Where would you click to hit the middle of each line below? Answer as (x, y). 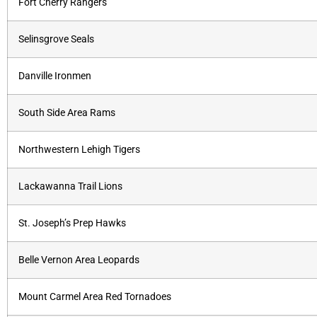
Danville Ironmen (55, 76)
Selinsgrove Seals (56, 40)
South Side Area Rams (67, 113)
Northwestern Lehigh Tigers (79, 150)
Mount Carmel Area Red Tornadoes (95, 297)
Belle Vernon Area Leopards (79, 260)
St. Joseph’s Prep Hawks (72, 224)
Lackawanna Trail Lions (70, 187)
